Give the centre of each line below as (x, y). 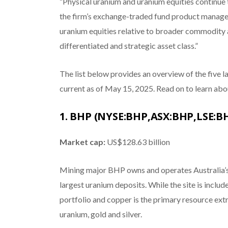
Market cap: (82, 141)
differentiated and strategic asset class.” (129, 45)
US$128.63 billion (137, 141)
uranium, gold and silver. (101, 214)
